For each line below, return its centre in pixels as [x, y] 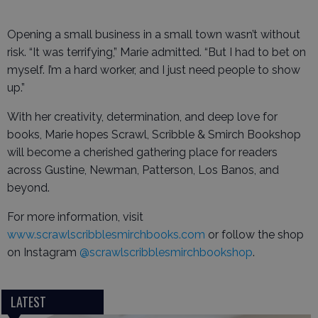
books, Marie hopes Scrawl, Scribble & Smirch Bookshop [154, 135]
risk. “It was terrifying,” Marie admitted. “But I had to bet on [157, 52]
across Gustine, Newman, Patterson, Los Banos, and [143, 170]
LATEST [28, 302]
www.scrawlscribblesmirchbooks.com [106, 235]
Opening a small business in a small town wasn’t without [154, 34]
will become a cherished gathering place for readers [142, 152]
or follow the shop [254, 235]
